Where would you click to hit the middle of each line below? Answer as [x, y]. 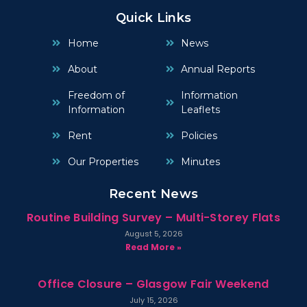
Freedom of [96, 95]
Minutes [200, 161]
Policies [199, 135]
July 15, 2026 [153, 300]
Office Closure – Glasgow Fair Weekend [153, 284]
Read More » [153, 247]
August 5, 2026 [153, 233]
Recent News [153, 194]
